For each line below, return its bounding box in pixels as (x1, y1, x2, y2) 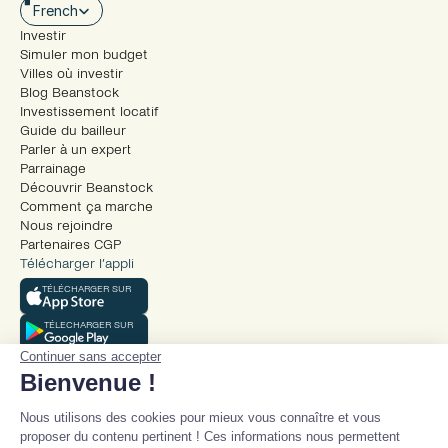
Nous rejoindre (20, 218, 113, 233)
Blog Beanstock (20, 85, 119, 100)
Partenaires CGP (20, 237, 121, 252)
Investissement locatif (20, 104, 158, 119)
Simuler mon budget (20, 47, 148, 62)
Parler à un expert (20, 142, 131, 157)
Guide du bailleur (20, 123, 126, 138)
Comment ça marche (20, 199, 153, 214)
